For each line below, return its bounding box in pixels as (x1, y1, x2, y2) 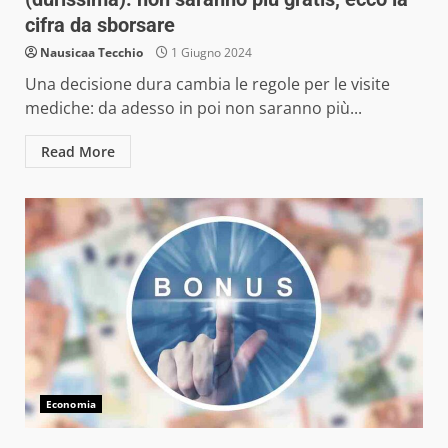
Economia (46, 397, 96, 412)
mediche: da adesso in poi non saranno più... (25, 97, 362, 120)
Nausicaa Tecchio (40, 44, 143, 62)
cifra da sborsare (25, 13, 175, 38)
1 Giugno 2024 (168, 44, 252, 62)
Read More (41, 142, 115, 162)
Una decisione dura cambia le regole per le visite (25, 73, 390, 96)
